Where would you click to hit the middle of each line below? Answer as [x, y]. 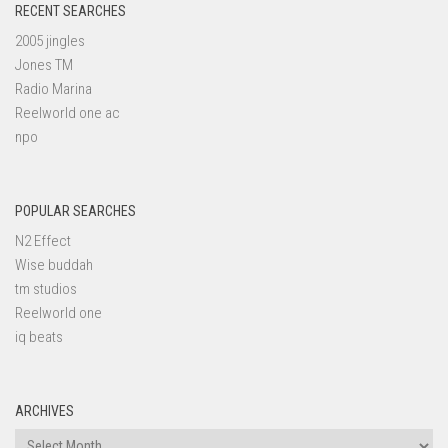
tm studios [46, 289]
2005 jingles [50, 41]
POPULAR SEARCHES [75, 211]
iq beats [39, 337]
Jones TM [44, 65]
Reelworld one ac [67, 113]
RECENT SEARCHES [70, 11]
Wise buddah [54, 265]
